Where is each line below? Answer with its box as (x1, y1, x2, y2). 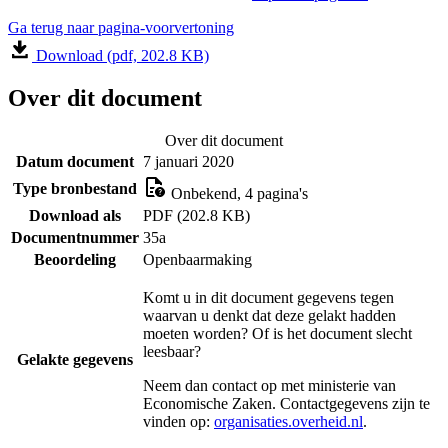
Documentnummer (11, 228, 139, 246)
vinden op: (143, 412, 214, 430)
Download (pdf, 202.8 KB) (32, 46, 209, 64)
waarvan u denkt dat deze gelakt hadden (143, 306, 396, 324)
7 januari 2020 (143, 152, 234, 170)
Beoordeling (34, 250, 116, 268)
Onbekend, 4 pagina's (167, 184, 308, 202)
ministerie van (308, 376, 396, 394)
